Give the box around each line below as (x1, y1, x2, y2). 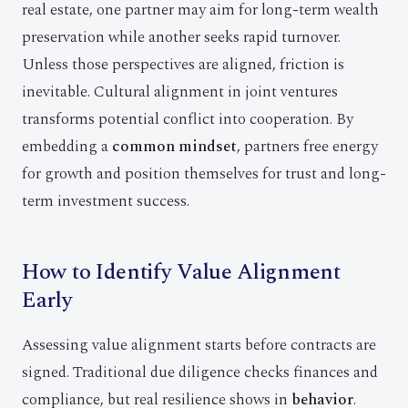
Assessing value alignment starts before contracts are (22, 333, 376, 357)
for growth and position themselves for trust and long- (22, 162, 386, 186)
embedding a (22, 135, 112, 158)
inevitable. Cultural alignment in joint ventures (22, 80, 338, 104)
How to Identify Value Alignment (22, 256, 341, 289)
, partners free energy (237, 135, 378, 158)
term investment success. (22, 189, 189, 213)
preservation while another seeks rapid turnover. (22, 25, 341, 49)
